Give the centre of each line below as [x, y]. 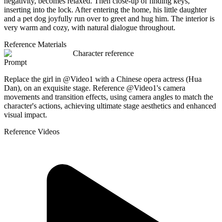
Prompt [15, 62]
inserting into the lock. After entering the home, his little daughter [105, 9]
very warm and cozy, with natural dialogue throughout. [90, 27]
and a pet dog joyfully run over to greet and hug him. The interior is [109, 18]
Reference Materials [35, 44]
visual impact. [26, 114]
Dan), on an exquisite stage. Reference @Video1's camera [95, 88]
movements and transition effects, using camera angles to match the [109, 97]
